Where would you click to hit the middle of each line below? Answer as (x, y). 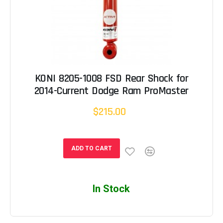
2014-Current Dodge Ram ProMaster (111, 91)
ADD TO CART (91, 148)
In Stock (111, 188)
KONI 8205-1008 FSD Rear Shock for (111, 78)
